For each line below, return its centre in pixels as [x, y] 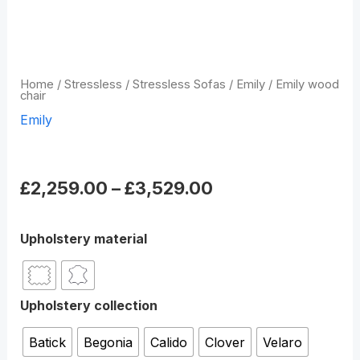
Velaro [282, 342]
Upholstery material [83, 239]
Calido [168, 342]
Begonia [108, 342]
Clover [225, 342]
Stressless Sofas [179, 85]
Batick [47, 342]
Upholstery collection [88, 306]
